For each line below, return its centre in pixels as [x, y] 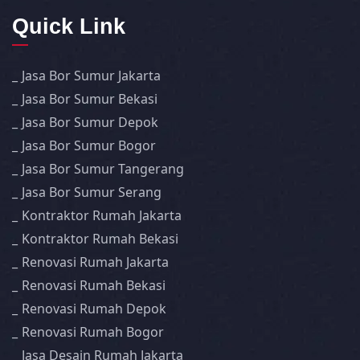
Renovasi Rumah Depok [94, 309]
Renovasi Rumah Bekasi [94, 286]
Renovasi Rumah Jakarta [95, 262]
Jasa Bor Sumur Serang [92, 192]
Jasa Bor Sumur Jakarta [91, 76]
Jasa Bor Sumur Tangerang [103, 169]
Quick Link [69, 27]
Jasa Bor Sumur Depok [90, 123]
